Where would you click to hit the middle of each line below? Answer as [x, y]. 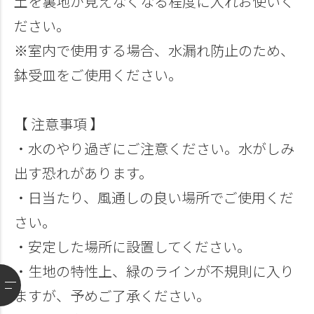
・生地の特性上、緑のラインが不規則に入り [154, 272]
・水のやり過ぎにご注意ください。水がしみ [154, 149]
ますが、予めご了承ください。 [112, 296]
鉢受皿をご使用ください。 [98, 75]
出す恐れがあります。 [83, 173]
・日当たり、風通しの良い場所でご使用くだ [154, 198]
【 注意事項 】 [59, 124]
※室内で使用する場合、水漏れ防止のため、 [154, 51]
